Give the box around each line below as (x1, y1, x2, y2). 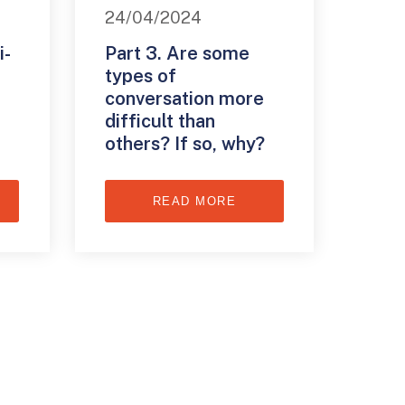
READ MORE (152, 193, 237, 208)
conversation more (105, 87, 265, 109)
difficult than (105, 109, 216, 132)
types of (105, 64, 177, 87)
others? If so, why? (105, 132, 266, 155)
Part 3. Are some (105, 42, 250, 64)
